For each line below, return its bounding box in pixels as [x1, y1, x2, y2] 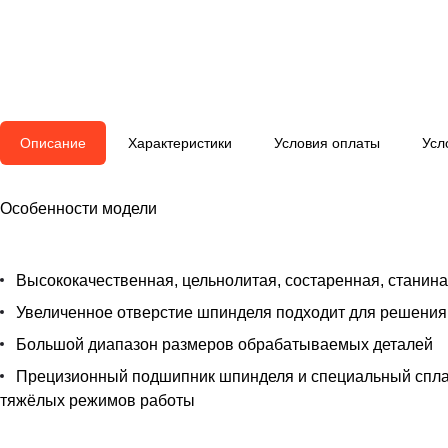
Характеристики [128, 135, 232, 152]
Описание [20, 135, 86, 152]
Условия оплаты [274, 135, 380, 152]
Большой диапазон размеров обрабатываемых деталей [16, 336, 433, 354]
